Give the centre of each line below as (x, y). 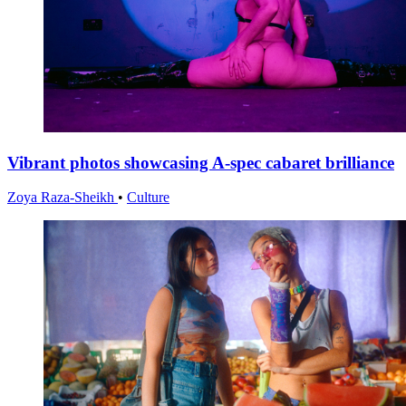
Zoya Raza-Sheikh (63, 198)
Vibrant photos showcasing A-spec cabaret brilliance (201, 162)
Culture (148, 198)
